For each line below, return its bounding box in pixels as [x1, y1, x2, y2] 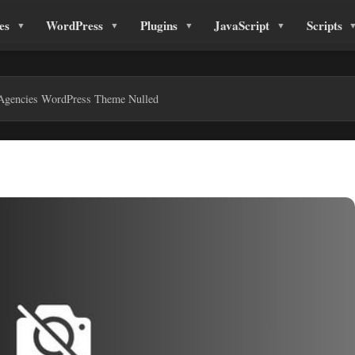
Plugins [139, 17, 177, 34]
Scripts [306, 17, 342, 34]
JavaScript [214, 17, 270, 34]
